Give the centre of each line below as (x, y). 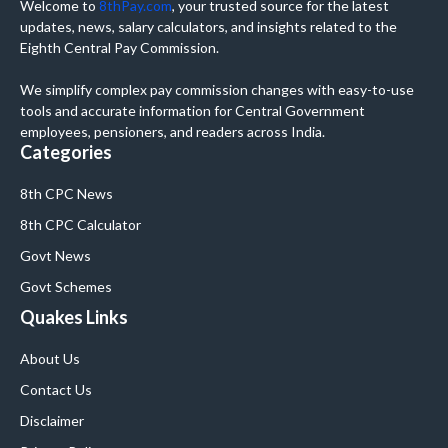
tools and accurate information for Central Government (192, 111)
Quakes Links (74, 317)
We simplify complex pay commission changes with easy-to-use (217, 90)
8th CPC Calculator (80, 225)
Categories (66, 152)
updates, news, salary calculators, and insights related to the (208, 27)
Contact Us (56, 390)
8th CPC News (66, 194)
